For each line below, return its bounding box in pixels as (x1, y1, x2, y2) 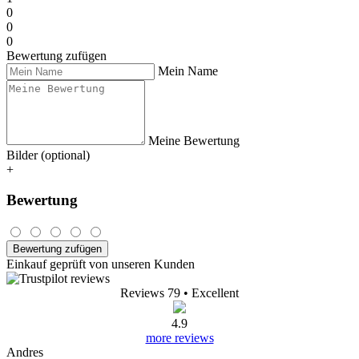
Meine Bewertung (148, 133, 240, 147)
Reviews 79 (120, 286, 180, 301)
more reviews (145, 331, 214, 345)
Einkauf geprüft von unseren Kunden (6, 257, 195, 272)
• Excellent (184, 286, 239, 301)
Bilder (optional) (6, 147, 90, 162)
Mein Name (158, 63, 218, 78)
